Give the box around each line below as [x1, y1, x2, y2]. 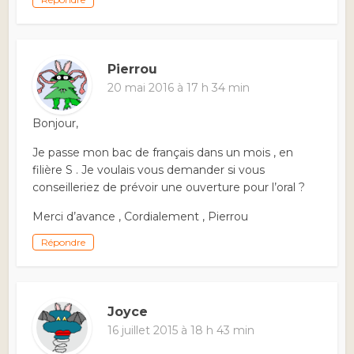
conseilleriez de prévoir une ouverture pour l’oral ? [32, 180, 306, 195]
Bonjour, [32, 116, 79, 131]
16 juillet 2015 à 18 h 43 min [107, 323, 255, 338]
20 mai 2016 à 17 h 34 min [107, 81, 250, 96]
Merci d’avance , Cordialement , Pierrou [32, 209, 249, 224]
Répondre [41, 236, 86, 249]
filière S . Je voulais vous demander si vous [32, 163, 265, 178]
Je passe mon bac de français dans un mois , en [32, 145, 294, 160]
